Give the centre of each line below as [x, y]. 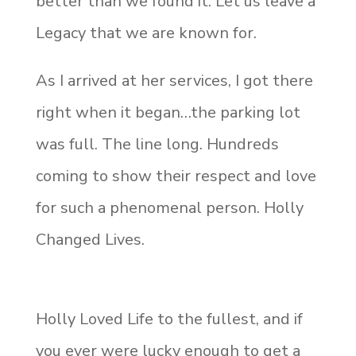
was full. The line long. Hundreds [157, 144]
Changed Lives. [90, 239]
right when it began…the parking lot [168, 112]
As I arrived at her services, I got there [174, 80]
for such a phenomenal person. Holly [169, 207]
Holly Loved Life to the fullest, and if [169, 319]
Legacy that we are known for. [146, 33]
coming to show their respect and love [176, 176]
